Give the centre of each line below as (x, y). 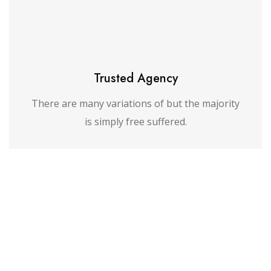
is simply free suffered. (135, 122)
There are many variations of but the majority (135, 103)
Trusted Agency (135, 78)
